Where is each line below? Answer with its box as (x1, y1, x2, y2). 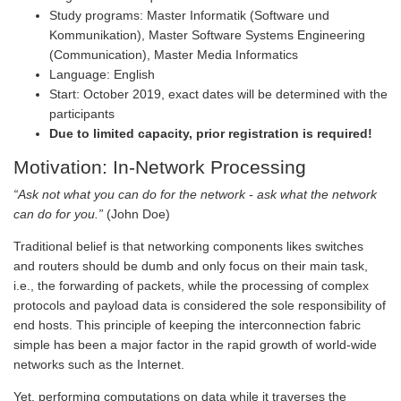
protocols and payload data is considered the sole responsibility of (13, 297, 386, 312)
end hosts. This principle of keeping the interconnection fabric (13, 317, 361, 332)
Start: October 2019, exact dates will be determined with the (49, 87, 388, 102)
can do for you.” (13, 206, 103, 221)
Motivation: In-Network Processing (13, 156, 306, 177)
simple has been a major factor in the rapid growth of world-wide (13, 337, 377, 352)
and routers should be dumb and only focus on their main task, (13, 258, 368, 273)
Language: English (49, 67, 155, 82)
